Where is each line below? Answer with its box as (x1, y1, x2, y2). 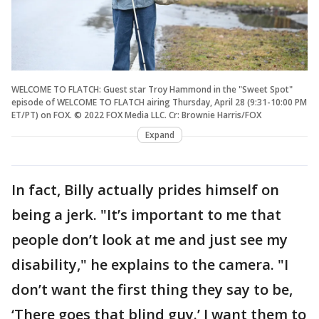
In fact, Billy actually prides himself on (11, 179, 279, 199)
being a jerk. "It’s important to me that (11, 204, 281, 224)
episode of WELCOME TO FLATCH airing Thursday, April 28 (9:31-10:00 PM (11, 95, 307, 108)
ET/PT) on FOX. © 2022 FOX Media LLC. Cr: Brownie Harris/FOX (11, 108, 261, 121)
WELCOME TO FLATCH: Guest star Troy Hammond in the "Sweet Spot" (11, 83, 293, 95)
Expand (145, 128, 174, 141)
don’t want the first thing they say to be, (11, 279, 293, 299)
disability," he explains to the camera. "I (11, 254, 288, 274)
